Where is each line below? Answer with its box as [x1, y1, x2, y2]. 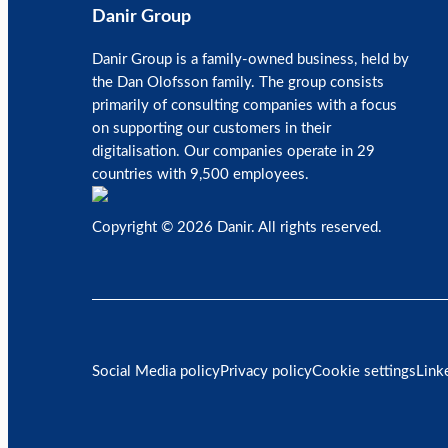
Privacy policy [220, 364, 312, 379]
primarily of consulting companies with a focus [92, 98, 397, 113]
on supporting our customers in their [92, 121, 331, 136]
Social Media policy [92, 364, 220, 379]
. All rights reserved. [251, 220, 382, 235]
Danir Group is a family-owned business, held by [92, 52, 409, 67]
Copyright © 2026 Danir [92, 220, 251, 235]
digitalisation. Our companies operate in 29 [92, 144, 375, 159]
